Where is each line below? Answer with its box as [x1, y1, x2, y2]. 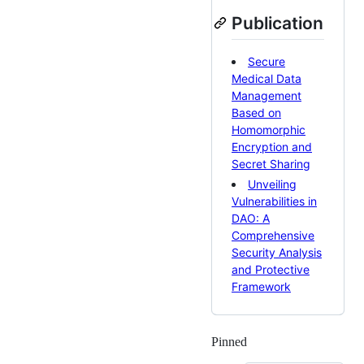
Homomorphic [232, 123, 305, 137]
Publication [232, 13, 323, 34]
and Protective [232, 262, 310, 276]
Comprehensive [232, 227, 314, 242]
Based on [232, 106, 281, 120]
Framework [232, 279, 291, 293]
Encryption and [232, 140, 312, 154]
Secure [248, 54, 285, 69]
